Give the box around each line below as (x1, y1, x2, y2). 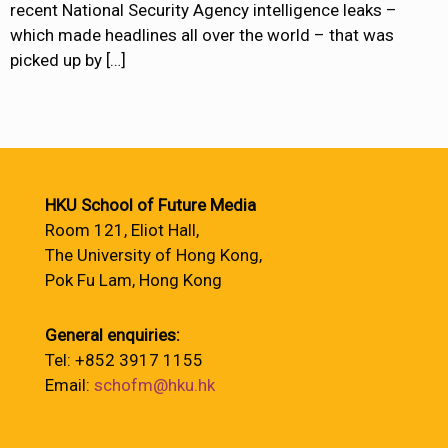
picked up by (10, 50, 102, 71)
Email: (45, 375, 94, 395)
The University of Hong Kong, (45, 245, 262, 265)
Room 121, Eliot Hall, (45, 220, 199, 240)
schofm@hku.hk (94, 375, 215, 395)
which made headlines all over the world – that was (10, 25, 394, 46)
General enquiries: (45, 325, 180, 345)
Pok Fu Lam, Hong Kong (45, 270, 222, 290)
